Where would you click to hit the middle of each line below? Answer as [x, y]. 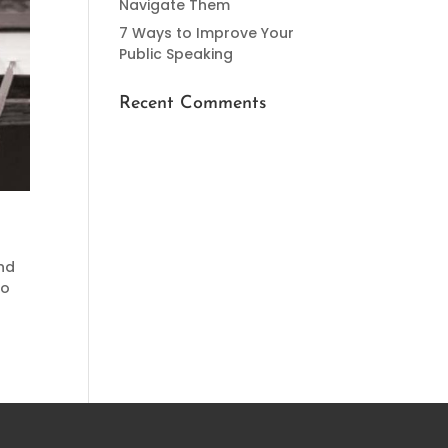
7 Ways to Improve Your [207, 33]
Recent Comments [193, 103]
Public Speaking [176, 54]
